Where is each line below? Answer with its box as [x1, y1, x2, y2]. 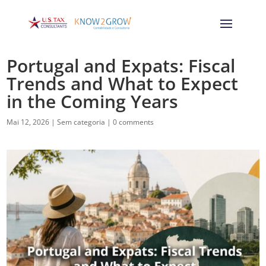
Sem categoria [57, 116, 106, 127]
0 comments [113, 116, 154, 127]
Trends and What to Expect [7, 71, 239, 96]
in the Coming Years [7, 88, 179, 113]
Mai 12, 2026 [7, 116, 50, 127]
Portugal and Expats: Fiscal [7, 53, 236, 78]
